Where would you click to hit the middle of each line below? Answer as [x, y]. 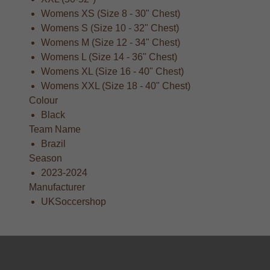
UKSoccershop [74, 202]
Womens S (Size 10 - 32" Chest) [110, 28]
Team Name [55, 129]
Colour [43, 100]
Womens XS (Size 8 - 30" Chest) [111, 14]
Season [46, 158]
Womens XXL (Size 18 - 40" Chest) [116, 86]
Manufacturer [57, 187]
